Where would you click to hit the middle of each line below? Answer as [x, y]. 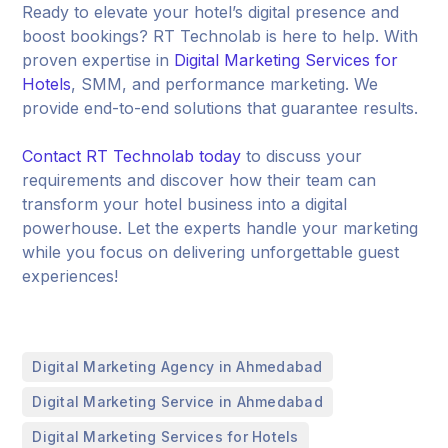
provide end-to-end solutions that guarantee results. [220, 107]
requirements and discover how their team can [199, 179]
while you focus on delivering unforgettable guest [211, 251]
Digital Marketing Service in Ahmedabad [177, 401]
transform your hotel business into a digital [185, 203]
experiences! [70, 275]
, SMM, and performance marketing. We [225, 83]
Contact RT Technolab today [132, 155]
